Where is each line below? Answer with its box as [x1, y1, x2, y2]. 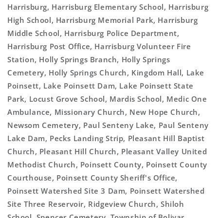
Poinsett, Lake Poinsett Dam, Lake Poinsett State [7, 81, 194, 91]
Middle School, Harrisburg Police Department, [7, 28, 180, 38]
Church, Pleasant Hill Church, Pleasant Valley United [7, 146, 207, 156]
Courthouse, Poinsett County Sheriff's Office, [7, 173, 178, 182]
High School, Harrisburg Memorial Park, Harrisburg [7, 15, 198, 25]
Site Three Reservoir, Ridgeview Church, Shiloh [7, 199, 184, 209]
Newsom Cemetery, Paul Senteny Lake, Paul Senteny [7, 120, 209, 130]
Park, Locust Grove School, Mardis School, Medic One [7, 94, 207, 104]
